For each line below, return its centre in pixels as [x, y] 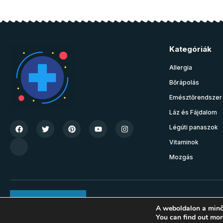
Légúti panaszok [194, 127]
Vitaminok [184, 142]
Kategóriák [190, 49]
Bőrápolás [184, 82]
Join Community [48, 199]
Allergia [181, 67]
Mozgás [181, 157]
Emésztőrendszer [196, 97]
